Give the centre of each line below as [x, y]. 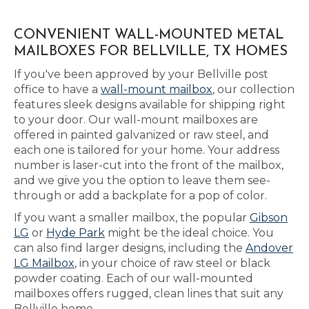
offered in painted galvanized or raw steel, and [141, 135]
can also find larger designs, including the [130, 248]
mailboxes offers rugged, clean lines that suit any [149, 293]
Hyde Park [76, 233]
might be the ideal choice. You [189, 233]
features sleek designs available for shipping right [150, 104]
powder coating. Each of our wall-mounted [133, 278]
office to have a [57, 89]
